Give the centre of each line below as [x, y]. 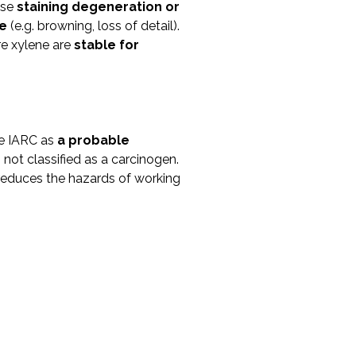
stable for [106, 45]
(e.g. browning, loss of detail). [93, 26]
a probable [93, 140]
